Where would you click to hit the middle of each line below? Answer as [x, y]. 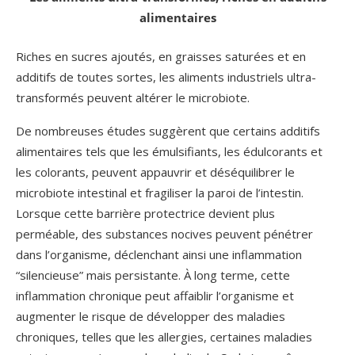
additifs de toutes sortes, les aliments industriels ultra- [166, 76]
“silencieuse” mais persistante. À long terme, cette [153, 275]
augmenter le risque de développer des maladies [151, 316]
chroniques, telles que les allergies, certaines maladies [164, 336]
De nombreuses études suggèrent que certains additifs [168, 130]
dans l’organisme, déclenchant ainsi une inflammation [159, 254]
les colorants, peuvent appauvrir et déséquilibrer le [155, 172]
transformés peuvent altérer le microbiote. [133, 97]
